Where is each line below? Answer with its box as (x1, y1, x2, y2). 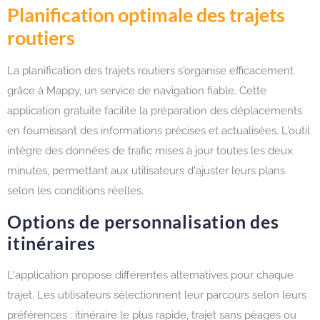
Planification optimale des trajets (7, 2, 285, 26)
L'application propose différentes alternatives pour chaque (7, 269, 294, 282)
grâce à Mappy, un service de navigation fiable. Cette (7, 84, 266, 97)
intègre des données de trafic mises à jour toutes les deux (7, 144, 293, 157)
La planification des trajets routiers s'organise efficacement (7, 64, 294, 77)
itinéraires (7, 232, 96, 254)
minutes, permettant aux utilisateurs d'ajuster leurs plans (7, 164, 285, 177)
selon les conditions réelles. (7, 184, 144, 197)
